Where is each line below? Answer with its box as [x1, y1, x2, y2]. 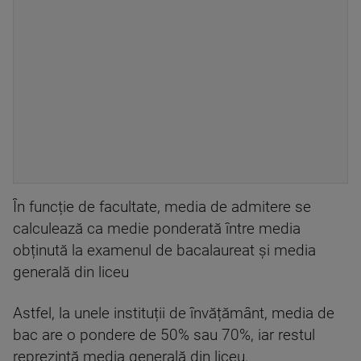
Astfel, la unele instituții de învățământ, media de [13, 305, 334, 322]
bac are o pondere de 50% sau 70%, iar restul [13, 326, 315, 344]
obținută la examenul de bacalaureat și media [13, 242, 316, 259]
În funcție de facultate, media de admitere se [13, 198, 311, 216]
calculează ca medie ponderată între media [13, 220, 301, 238]
